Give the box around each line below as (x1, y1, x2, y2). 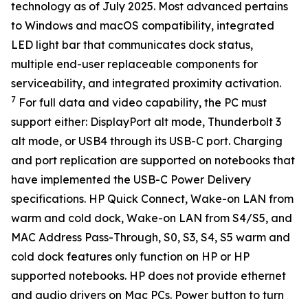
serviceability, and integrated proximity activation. (11, 76, 281, 90)
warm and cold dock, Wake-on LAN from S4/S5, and (11, 211, 292, 225)
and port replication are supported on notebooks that (11, 153, 295, 167)
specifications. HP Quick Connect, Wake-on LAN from (11, 192, 294, 206)
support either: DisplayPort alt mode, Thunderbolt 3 (11, 115, 281, 129)
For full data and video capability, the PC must (16, 96, 267, 109)
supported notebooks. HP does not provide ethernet (11, 269, 286, 283)
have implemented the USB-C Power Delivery (11, 173, 251, 186)
